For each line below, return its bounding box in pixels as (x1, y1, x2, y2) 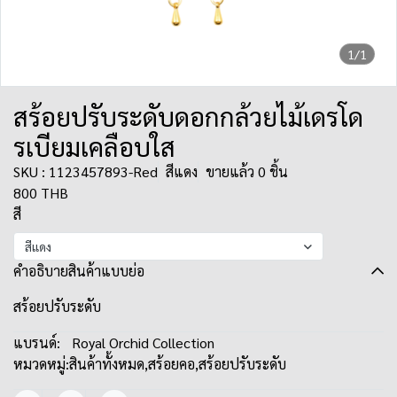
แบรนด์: (13, 333, 60, 352)
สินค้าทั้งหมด (69, 354, 144, 373)
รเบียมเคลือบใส (13, 129, 175, 163)
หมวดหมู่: (13, 354, 69, 373)
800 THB (13, 183, 68, 202)
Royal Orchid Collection (72, 333, 214, 352)
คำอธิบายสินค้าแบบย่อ (13, 261, 144, 280)
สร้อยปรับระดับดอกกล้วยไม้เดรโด (13, 99, 363, 133)
